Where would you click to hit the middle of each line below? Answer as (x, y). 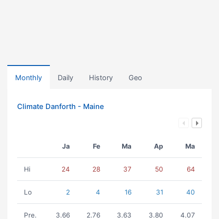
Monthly (29, 77)
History (101, 77)
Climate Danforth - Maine (61, 107)
